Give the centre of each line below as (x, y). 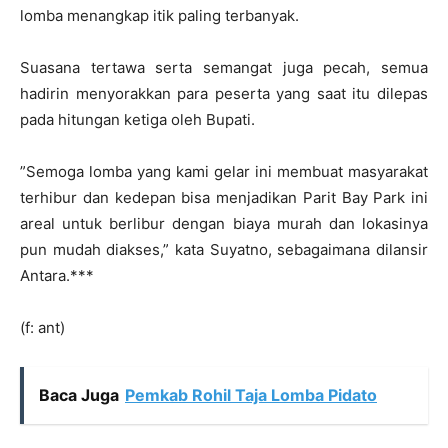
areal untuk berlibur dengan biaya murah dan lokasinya (224, 223)
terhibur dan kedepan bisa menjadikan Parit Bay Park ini (224, 197)
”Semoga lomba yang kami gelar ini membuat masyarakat (224, 171)
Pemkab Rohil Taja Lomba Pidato (251, 394)
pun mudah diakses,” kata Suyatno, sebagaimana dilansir (224, 249)
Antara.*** (57, 275)
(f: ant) (42, 327)
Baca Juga (79, 394)
